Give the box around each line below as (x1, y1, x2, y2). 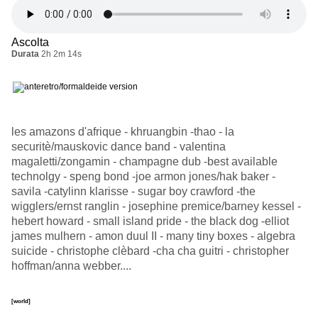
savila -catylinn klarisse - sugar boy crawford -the (11, 185, 256, 197)
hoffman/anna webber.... (11, 259, 131, 272)
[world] (11, 297, 31, 305)
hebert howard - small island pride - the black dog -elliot (11, 214, 289, 227)
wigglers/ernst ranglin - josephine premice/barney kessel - (11, 199, 301, 212)
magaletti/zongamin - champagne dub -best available (11, 155, 278, 168)
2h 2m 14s (41, 48, 82, 59)
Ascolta (11, 35, 49, 48)
